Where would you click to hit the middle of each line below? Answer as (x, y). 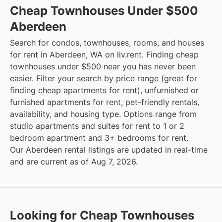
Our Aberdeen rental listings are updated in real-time (109, 150)
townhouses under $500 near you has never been (103, 67)
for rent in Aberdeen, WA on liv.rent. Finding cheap (104, 55)
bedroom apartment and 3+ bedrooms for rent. (99, 138)
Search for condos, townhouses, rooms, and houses (107, 43)
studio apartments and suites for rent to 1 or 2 (97, 126)
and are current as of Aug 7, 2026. (74, 162)
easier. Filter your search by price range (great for (104, 79)
